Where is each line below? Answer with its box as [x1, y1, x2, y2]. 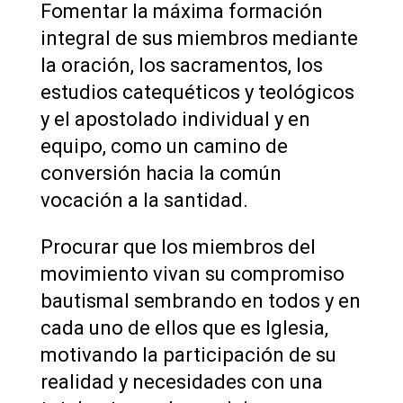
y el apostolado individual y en [40, 107, 310, 130]
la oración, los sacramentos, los [40, 53, 323, 76]
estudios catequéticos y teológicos [40, 80, 354, 103]
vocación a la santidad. [40, 188, 248, 211]
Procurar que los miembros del [40, 235, 316, 258]
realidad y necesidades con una [40, 370, 323, 393]
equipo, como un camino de [40, 134, 288, 157]
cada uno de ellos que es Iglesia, [40, 316, 328, 339]
